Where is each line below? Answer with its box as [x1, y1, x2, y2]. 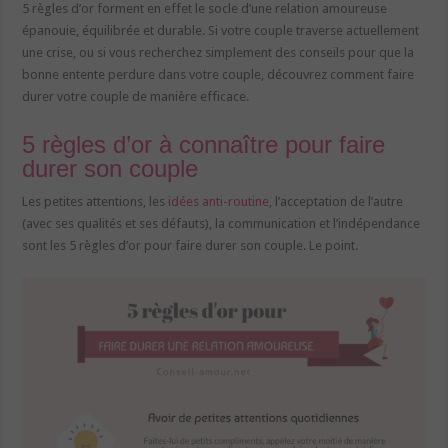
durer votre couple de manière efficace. [22, 88, 250, 104]
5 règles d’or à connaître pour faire [22, 130, 386, 158]
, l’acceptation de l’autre [269, 193, 404, 209]
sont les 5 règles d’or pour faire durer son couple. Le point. [22, 237, 359, 253]
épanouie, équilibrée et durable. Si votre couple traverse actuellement [22, 22, 420, 38]
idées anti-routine [168, 193, 270, 209]
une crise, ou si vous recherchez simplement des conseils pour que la [22, 44, 415, 60]
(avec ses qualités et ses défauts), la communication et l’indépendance [22, 215, 421, 231]
